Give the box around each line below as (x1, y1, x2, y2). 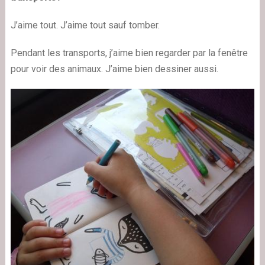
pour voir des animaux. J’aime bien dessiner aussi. (10, 63, 218, 75)
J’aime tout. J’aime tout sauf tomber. (10, 19, 160, 31)
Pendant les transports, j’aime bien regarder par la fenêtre (10, 47, 248, 59)
